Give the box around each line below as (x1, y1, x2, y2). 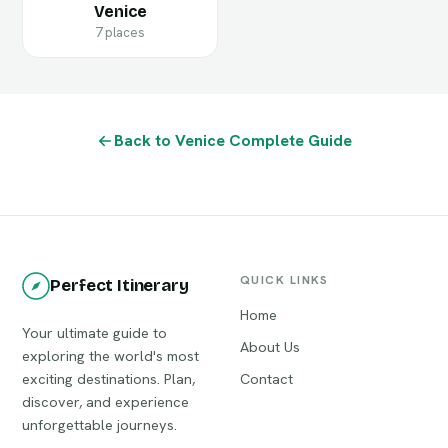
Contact (240, 368, 293, 388)
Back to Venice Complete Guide (114, 130, 352, 151)
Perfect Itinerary (50, 275, 189, 296)
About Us (240, 336, 300, 356)
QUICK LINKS (240, 271, 329, 288)
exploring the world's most (22, 345, 200, 365)
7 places (95, 24, 146, 41)
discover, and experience (22, 391, 190, 411)
